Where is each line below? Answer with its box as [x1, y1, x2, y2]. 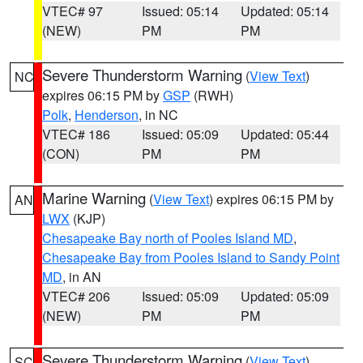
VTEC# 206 [42, 287, 110, 305]
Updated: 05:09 [241, 287, 330, 305]
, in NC [139, 105, 178, 124]
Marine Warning [42, 187, 146, 208]
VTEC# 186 [42, 125, 110, 143]
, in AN [62, 267, 101, 286]
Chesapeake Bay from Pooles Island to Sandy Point [42, 248, 340, 267]
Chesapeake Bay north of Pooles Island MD [42, 228, 293, 247]
